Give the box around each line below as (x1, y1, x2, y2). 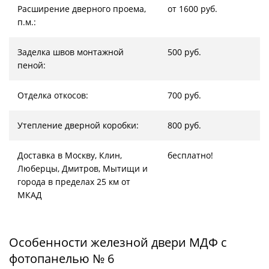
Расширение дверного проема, (17, 3, 146, 14)
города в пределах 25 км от (17, 176, 130, 187)
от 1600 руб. (168, 3, 217, 14)
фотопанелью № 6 (9, 250, 114, 267)
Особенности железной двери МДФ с (9, 234, 227, 250)
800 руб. (168, 119, 201, 131)
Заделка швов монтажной (17, 46, 124, 58)
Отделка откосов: (17, 89, 88, 101)
